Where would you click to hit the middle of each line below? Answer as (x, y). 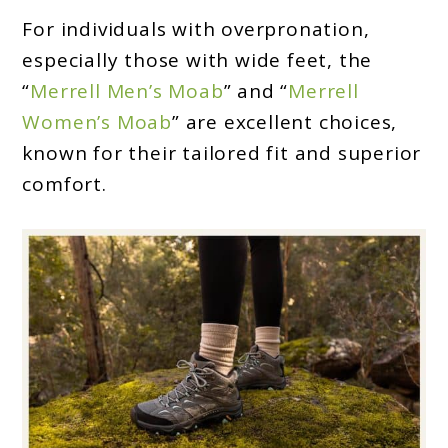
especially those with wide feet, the (197, 60)
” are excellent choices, (285, 122)
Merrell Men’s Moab (127, 91)
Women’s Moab (97, 122)
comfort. (64, 184)
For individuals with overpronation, (196, 29)
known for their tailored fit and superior (222, 153)
